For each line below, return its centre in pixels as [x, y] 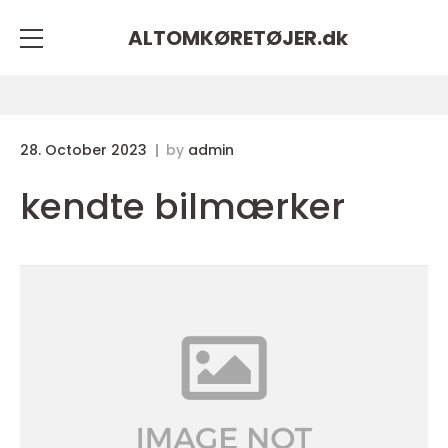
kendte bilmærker [182, 206]
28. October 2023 [85, 150]
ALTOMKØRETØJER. [225, 37]
